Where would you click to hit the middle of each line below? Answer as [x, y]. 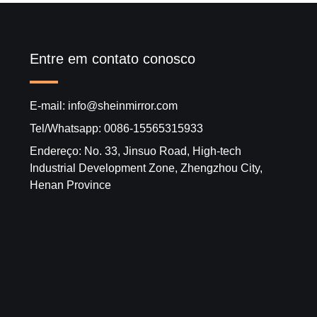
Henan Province [70, 185]
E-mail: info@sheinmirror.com [104, 105]
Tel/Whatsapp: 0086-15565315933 [116, 128]
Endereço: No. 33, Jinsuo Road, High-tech [136, 151]
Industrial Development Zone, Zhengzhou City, [146, 168]
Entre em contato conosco [113, 58]
